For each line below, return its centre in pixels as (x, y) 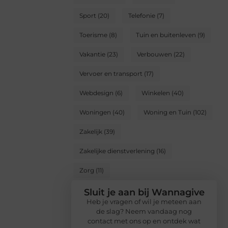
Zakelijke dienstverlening (117, 151)
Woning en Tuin (167, 112)
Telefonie (142, 15)
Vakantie (92, 54)
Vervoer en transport (111, 73)
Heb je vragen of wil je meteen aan (144, 201)
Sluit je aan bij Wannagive (144, 192)
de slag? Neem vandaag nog (144, 211)
